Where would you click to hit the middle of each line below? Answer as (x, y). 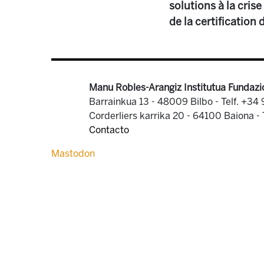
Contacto (109, 130)
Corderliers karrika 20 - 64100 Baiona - (176, 116)
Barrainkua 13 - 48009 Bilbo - (155, 102)
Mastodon (73, 154)
